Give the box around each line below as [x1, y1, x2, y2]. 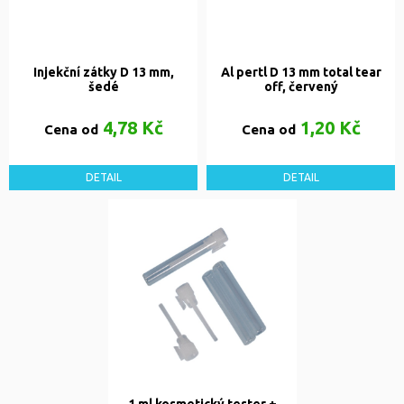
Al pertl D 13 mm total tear [220, 65, 381, 80]
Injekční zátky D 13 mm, [32, 65, 174, 80]
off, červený [263, 79, 338, 95]
